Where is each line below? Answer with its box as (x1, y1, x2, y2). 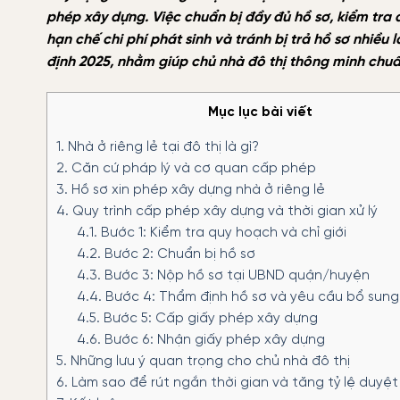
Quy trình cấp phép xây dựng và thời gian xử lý (69, 204, 378, 220)
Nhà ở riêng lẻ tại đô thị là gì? (64, 140, 259, 155)
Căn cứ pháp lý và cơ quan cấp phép (68, 162, 316, 177)
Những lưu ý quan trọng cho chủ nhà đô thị (67, 354, 350, 370)
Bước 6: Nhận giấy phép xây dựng (100, 333, 325, 348)
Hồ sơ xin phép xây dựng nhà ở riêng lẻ (68, 183, 325, 198)
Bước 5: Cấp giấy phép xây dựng (99, 312, 318, 327)
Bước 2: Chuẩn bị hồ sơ (100, 247, 255, 262)
